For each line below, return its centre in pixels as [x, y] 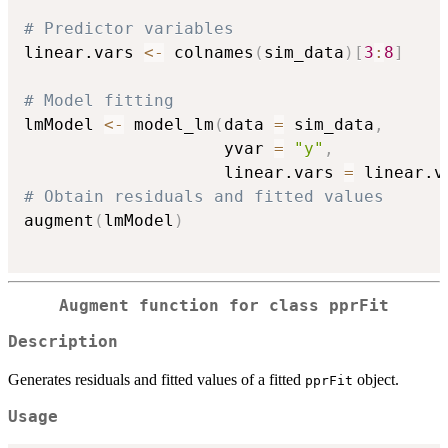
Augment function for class [194, 305]
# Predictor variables [129, 28]
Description [63, 342]
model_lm [169, 124]
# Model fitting [99, 100]
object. [376, 380]
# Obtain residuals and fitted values [204, 196]
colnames [209, 52]
